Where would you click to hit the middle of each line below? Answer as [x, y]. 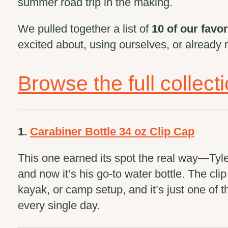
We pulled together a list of [85, 29]
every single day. [59, 205]
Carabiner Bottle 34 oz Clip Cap [112, 131]
